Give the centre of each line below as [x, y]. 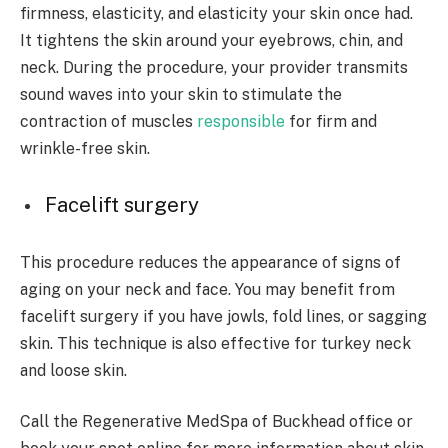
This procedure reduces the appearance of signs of [210, 262]
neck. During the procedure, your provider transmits [214, 67]
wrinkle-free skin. [85, 148]
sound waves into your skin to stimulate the [181, 94]
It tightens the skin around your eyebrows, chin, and [211, 40]
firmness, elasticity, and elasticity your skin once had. [216, 13]
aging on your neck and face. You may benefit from [207, 289]
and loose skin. [73, 370]
